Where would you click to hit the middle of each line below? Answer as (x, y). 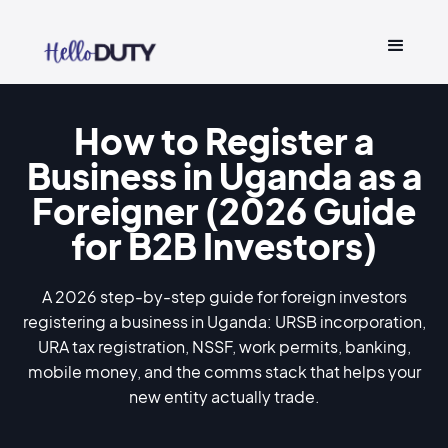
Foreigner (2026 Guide (224, 211)
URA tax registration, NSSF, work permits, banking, (224, 346)
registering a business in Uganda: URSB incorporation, (224, 321)
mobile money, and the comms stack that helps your (224, 371)
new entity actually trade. (224, 396)
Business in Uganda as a (224, 176)
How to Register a (224, 141)
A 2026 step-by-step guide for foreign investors (224, 296)
